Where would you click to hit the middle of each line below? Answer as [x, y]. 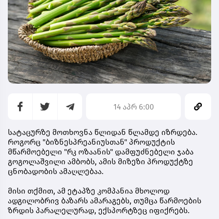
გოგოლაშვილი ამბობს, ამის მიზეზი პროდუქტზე [100, 162]
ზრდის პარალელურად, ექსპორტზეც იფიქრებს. [99, 210]
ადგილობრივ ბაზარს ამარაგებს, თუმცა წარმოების [105, 201]
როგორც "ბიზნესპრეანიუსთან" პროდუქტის [91, 142]
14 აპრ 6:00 [133, 107]
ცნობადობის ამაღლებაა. [56, 171]
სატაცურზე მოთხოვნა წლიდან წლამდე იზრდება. [103, 132]
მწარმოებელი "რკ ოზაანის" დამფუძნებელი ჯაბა [101, 152]
